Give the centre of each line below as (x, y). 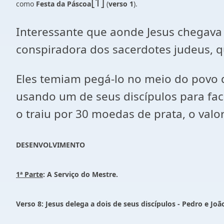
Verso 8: (31, 204)
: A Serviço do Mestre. (80, 174)
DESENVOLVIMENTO (50, 145)
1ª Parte (29, 174)
